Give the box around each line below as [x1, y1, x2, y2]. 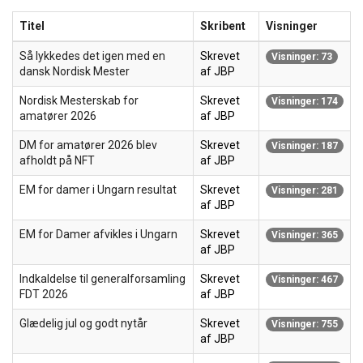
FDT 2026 [19, 288, 68, 301]
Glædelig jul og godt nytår [19, 317, 147, 330]
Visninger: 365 [271, 229, 338, 241]
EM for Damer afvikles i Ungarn [19, 228, 177, 241]
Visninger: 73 [271, 51, 332, 63]
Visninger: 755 [271, 318, 338, 331]
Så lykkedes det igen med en [19, 49, 165, 62]
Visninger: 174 [271, 96, 338, 108]
